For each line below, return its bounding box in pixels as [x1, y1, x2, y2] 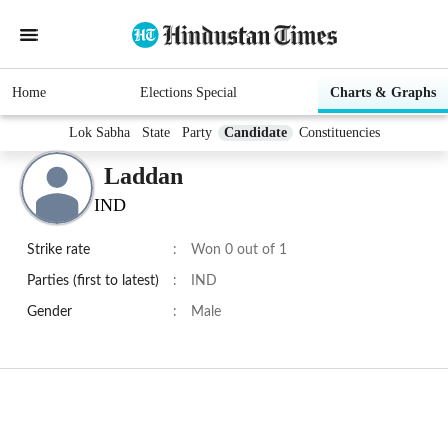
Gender [27, 305, 72, 320]
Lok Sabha [68, 125, 130, 141]
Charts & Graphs [330, 85, 436, 101]
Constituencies [298, 125, 380, 141]
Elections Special [139, 85, 237, 101]
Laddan [104, 162, 183, 189]
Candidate [223, 125, 287, 141]
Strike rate [27, 243, 90, 258]
